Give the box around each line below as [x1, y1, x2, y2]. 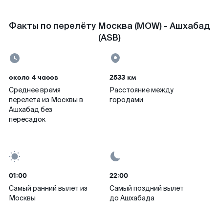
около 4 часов [9, 72, 58, 82]
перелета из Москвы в [9, 95, 83, 104]
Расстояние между [109, 86, 174, 94]
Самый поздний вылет [109, 184, 184, 193]
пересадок [9, 115, 45, 124]
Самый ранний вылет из [9, 184, 88, 193]
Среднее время [9, 86, 61, 94]
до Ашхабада [109, 194, 154, 202]
